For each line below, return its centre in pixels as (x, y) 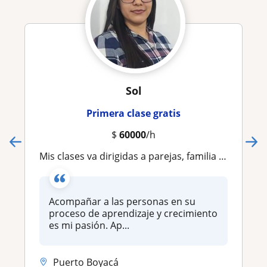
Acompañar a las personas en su (122, 201)
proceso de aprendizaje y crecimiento (133, 213)
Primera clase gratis (133, 113)
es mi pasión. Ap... (89, 225)
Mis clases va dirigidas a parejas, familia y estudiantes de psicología (133, 156)
